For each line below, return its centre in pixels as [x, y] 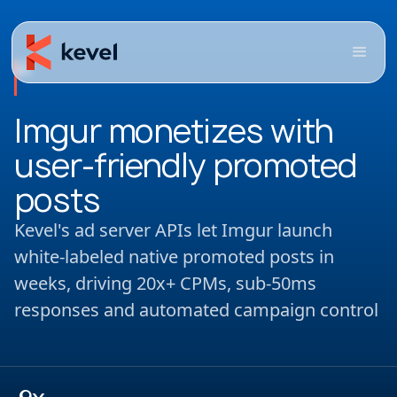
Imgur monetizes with [174, 131]
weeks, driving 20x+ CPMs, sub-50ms [165, 283]
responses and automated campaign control [196, 310]
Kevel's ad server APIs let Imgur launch [173, 230]
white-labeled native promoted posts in [174, 257]
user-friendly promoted [186, 165]
